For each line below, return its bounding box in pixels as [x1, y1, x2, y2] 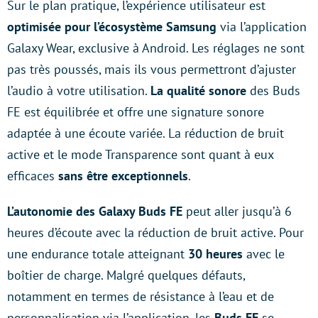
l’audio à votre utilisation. [7, 82, 150, 99]
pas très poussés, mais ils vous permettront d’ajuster [7, 61, 296, 77]
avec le [243, 246, 285, 262]
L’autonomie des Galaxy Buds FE [7, 203, 182, 219]
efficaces [7, 168, 58, 184]
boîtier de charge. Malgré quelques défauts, [7, 267, 245, 283]
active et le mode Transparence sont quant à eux [7, 146, 273, 163]
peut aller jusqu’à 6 [182, 203, 292, 219]
